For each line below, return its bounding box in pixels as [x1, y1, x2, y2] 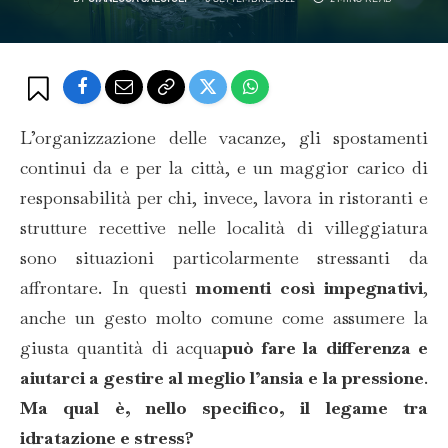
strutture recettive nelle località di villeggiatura [20, 216, 428, 239]
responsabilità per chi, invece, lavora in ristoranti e [20, 186, 428, 209]
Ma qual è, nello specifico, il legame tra [20, 396, 428, 419]
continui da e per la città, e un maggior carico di [20, 156, 428, 179]
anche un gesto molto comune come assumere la [20, 306, 428, 329]
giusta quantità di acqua [20, 336, 223, 359]
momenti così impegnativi [196, 276, 424, 299]
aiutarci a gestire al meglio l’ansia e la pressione [20, 366, 424, 389]
